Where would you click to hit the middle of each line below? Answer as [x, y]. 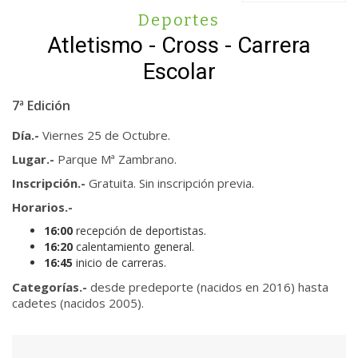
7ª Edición [41, 105]
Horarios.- [44, 207]
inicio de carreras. [121, 263]
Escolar [179, 72]
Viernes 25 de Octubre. [106, 135]
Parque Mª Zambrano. [117, 159]
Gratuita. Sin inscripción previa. [171, 183]
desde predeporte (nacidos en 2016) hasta [209, 287]
